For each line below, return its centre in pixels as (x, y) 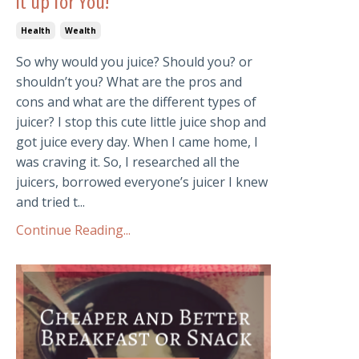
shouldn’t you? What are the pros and (129, 81)
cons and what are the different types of (136, 101)
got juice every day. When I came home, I (137, 141)
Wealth (81, 30)
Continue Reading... (73, 230)
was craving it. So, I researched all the (128, 161)
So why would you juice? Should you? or (134, 61)
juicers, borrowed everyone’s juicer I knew (142, 182)
